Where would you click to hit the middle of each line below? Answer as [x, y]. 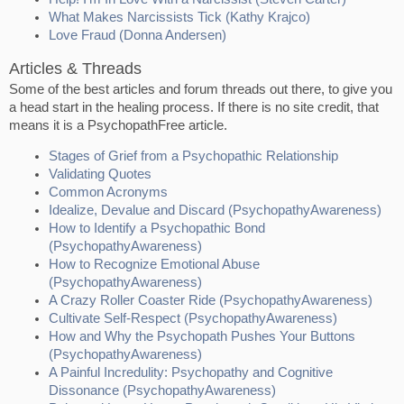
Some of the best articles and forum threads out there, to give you [201, 89]
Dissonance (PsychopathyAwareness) [162, 391]
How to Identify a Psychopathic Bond [157, 229]
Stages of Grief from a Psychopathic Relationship [193, 156]
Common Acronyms [108, 193]
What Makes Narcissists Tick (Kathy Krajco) [179, 17]
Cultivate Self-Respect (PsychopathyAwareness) [193, 319]
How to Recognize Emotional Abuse [154, 265]
